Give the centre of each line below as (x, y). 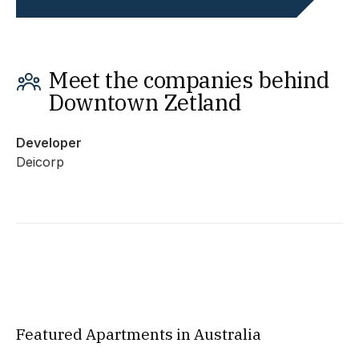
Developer (49, 143)
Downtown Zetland (145, 102)
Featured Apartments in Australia (139, 334)
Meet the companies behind (189, 80)
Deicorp (40, 162)
